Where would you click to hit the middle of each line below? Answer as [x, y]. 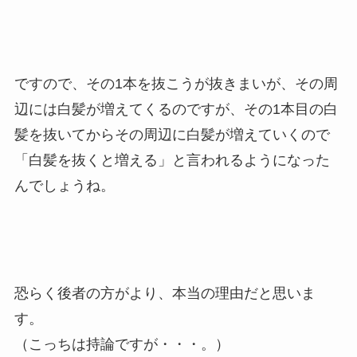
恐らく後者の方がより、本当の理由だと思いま [165, 294]
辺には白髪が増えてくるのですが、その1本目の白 [176, 109]
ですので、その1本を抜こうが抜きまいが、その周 [176, 83]
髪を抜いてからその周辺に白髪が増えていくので [172, 134]
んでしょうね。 [64, 185]
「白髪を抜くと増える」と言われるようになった [172, 160]
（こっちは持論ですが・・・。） [122, 345]
